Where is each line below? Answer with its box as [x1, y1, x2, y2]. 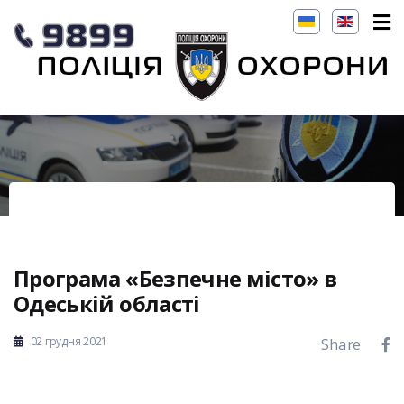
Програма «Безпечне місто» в [14, 263, 337, 293]
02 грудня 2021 [30, 334, 107, 349]
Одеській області [14, 289, 200, 318]
